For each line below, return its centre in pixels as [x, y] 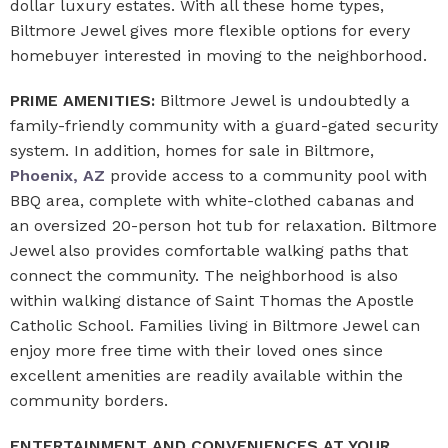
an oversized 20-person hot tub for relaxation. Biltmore [223, 225]
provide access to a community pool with [266, 175]
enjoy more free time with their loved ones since [196, 350]
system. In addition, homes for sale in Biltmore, [192, 150]
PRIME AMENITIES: [82, 100]
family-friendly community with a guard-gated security [224, 125]
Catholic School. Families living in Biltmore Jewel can [215, 325]
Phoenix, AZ [57, 175]
